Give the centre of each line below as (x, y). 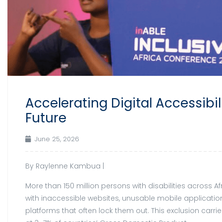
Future (46, 118)
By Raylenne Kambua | (65, 166)
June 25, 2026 (57, 139)
